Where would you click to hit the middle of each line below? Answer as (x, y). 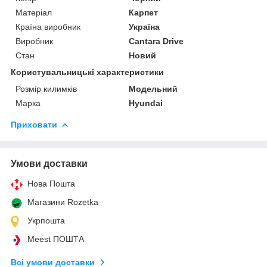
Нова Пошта (51, 183)
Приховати (34, 124)
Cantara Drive (156, 41)
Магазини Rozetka (63, 202)
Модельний (153, 89)
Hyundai (146, 103)
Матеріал (34, 12)
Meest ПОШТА (56, 239)
